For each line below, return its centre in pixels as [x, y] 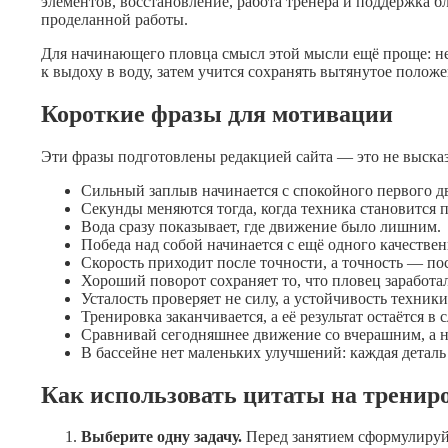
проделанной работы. [115, 19]
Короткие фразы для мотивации [217, 113]
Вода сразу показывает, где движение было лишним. [261, 226]
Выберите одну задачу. [162, 437]
